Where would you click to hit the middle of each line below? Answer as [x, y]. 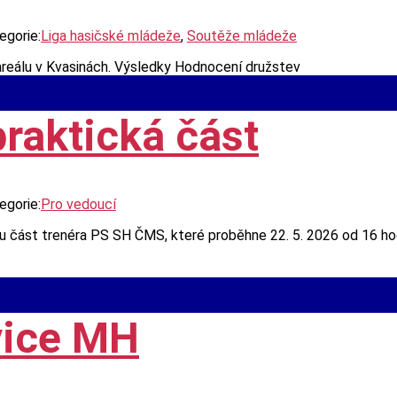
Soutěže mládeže [242, 35]
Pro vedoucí [78, 205]
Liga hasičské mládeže [111, 35]
